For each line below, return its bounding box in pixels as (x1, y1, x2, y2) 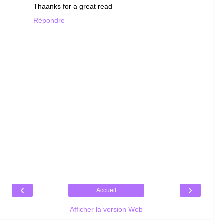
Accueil (96, 187, 116, 194)
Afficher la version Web (69, 205, 143, 214)
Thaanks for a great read (33, 2, 112, 10)
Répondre (33, 16, 65, 24)
